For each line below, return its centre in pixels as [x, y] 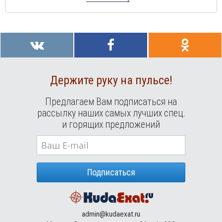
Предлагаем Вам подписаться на [111, 102]
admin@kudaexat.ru [111, 214]
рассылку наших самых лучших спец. [111, 113]
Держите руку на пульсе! [111, 81]
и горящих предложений [111, 125]
